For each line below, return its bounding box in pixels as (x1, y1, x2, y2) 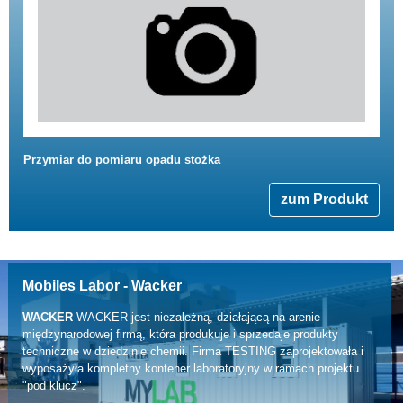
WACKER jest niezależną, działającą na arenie (72, 310, 320, 325)
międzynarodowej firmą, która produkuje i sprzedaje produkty (22, 327, 338, 342)
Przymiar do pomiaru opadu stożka (23, 152, 220, 166)
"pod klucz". (22, 379, 85, 393)
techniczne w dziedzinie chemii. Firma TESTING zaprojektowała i (22, 345, 363, 359)
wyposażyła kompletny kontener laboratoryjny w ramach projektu (22, 362, 359, 376)
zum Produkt (281, 191, 368, 207)
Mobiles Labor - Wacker (22, 278, 182, 294)
